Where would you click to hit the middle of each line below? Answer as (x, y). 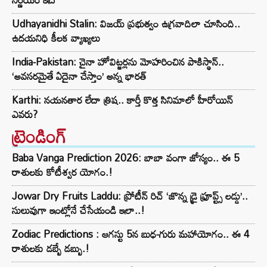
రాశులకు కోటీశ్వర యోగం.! (62, 172)
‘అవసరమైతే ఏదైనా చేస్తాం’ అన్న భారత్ (79, 76)
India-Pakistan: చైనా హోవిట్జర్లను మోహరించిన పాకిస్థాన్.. (118, 62)
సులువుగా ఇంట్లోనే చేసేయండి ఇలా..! (78, 210)
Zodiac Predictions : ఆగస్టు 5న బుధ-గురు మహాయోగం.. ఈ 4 (131, 234)
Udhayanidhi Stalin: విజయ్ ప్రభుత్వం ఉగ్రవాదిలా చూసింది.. (126, 24)
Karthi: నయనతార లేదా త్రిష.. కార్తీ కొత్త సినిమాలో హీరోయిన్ (122, 100)
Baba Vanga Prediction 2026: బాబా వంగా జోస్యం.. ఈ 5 (126, 158)
